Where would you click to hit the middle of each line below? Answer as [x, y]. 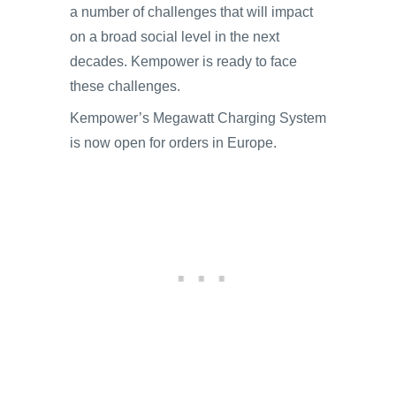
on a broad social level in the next [175, 37]
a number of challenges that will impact [191, 12]
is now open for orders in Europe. [173, 143]
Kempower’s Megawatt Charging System [198, 118]
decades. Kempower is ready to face [183, 61]
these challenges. [125, 86]
